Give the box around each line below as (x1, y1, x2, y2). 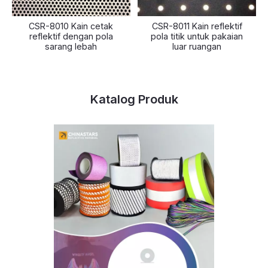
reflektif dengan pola (29, 31, 113, 41)
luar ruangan (172, 41, 222, 51)
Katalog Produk (90, 92, 178, 106)
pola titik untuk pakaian (151, 31, 243, 41)
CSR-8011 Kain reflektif (151, 21, 242, 31)
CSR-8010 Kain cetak (29, 21, 114, 31)
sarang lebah (45, 41, 98, 51)
